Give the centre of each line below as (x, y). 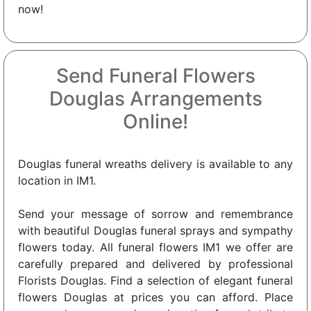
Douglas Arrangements (155, 98)
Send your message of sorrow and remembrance (155, 213)
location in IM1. (57, 180)
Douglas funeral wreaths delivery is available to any (155, 163)
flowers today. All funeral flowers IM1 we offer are (155, 247)
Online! (155, 121)
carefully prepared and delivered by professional (155, 263)
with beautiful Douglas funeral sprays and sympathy (155, 230)
